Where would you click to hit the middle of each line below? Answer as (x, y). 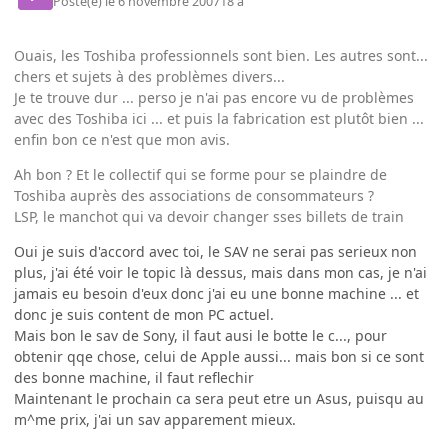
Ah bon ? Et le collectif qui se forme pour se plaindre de (200, 174)
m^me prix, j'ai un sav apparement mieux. (155, 419)
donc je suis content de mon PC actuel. (144, 314)
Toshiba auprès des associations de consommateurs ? (194, 195)
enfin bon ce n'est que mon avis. (122, 139)
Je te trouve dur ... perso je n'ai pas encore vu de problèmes (214, 97)
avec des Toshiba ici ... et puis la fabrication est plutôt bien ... (219, 118)
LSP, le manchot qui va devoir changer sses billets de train (209, 216)
